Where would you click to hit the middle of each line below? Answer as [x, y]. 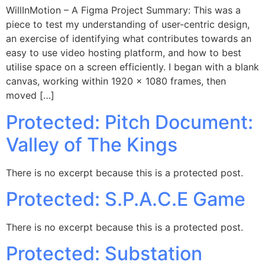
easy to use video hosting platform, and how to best [124, 53]
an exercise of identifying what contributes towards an [129, 39]
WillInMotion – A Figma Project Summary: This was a [123, 10]
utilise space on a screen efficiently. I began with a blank [132, 67]
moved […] [30, 96]
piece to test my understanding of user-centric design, [128, 25]
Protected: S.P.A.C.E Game [126, 199]
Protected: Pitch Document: [130, 122]
